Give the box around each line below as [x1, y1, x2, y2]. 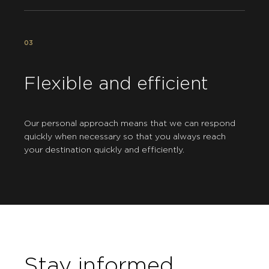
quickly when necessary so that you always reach [24, 132, 226, 141]
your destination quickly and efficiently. [24, 145, 184, 154]
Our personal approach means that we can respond [24, 119, 235, 128]
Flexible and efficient [24, 74, 208, 93]
